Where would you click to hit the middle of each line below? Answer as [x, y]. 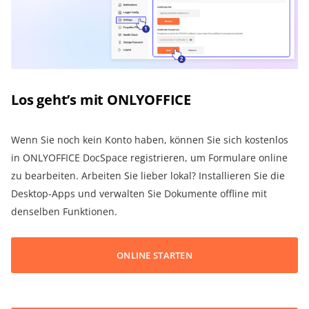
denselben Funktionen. [64, 212]
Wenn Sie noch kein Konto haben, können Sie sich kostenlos [150, 140]
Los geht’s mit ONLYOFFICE [101, 100]
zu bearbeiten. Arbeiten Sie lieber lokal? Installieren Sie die [148, 176]
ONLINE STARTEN [154, 256]
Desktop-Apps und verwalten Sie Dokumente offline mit [139, 194]
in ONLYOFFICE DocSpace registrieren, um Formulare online [149, 158]
